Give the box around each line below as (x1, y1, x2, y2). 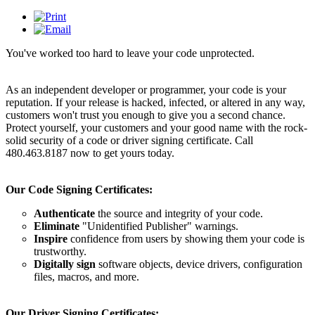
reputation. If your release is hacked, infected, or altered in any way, (6, 96, 305, 108)
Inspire (34, 233, 67, 245)
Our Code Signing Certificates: (6, 184, 153, 195)
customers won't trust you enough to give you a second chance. (6, 109, 285, 121)
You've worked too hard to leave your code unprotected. (6, 47, 255, 59)
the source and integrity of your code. (95, 207, 263, 219)
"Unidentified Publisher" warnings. (79, 220, 238, 232)
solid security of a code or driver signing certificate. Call (6, 134, 253, 146)
